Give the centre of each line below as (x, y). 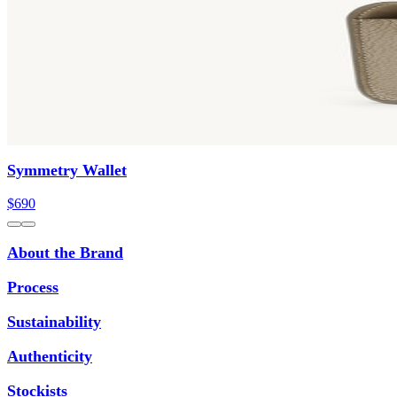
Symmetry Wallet (67, 170)
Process (33, 287)
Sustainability (54, 321)
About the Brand (65, 252)
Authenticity (50, 356)
